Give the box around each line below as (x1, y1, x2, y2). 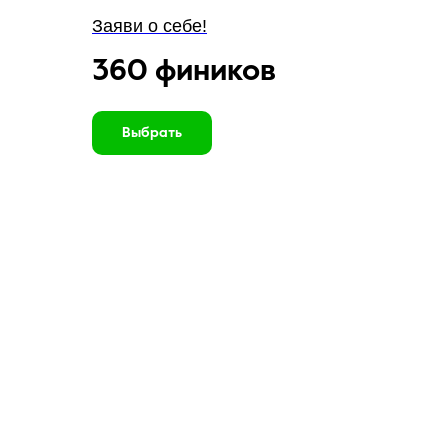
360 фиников (92, 57, 276, 87)
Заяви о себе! (92, 16, 207, 36)
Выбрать (122, 125, 182, 140)
